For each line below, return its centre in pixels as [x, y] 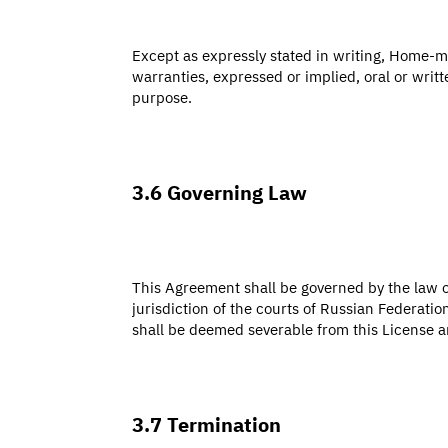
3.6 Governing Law [219, 191]
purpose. [162, 96]
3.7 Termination [206, 423]
